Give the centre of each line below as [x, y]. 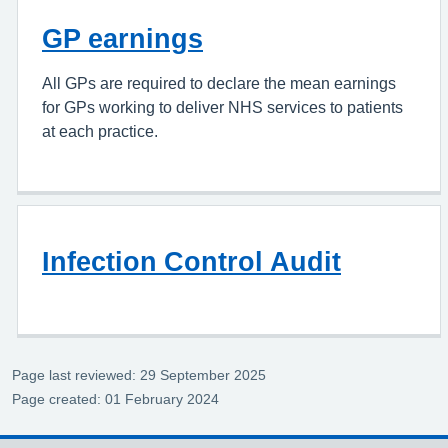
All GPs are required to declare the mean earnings [219, 83]
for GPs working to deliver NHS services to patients [222, 107]
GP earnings [122, 38]
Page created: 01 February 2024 [115, 399]
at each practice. [100, 131]
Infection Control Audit [191, 261]
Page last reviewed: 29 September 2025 [139, 375]
